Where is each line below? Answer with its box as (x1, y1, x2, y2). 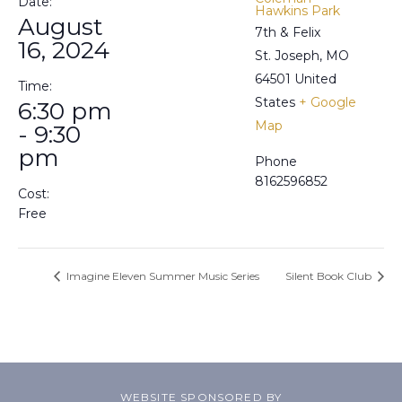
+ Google (299, 93, 356, 110)
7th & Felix (255, 23, 320, 40)
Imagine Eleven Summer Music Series (64, 269, 259, 284)
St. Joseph (255, 47, 319, 64)
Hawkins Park (255, 2, 340, 19)
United (294, 70, 336, 87)
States (255, 93, 295, 110)
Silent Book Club (285, 269, 374, 284)
